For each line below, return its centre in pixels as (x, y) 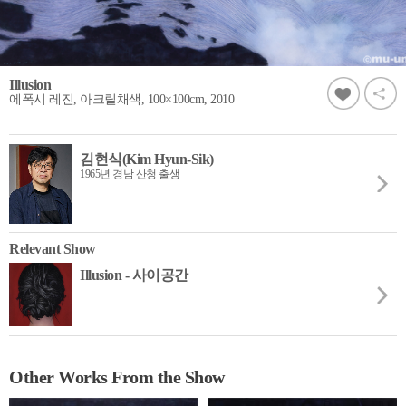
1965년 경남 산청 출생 (130, 174)
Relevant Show (53, 248)
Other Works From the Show (117, 377)
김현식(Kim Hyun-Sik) (147, 159)
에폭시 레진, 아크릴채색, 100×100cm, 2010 (121, 99)
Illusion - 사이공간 (134, 275)
